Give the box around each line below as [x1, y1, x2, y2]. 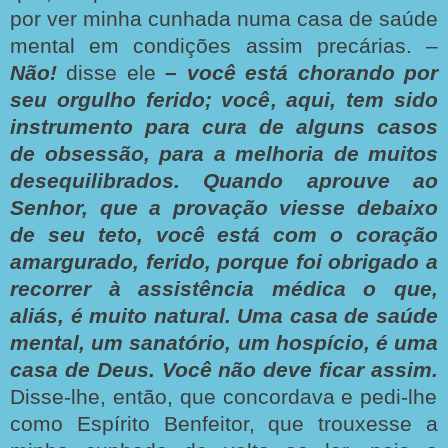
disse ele [66, 60, 156, 85]
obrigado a [328, 249, 439, 274]
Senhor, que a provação [10, 195, 268, 220]
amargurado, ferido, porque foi [10, 249, 322, 274]
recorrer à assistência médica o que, [10, 276, 438, 301]
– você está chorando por [155, 60, 439, 85]
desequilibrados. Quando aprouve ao [10, 168, 438, 193]
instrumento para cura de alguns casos [10, 114, 438, 139]
